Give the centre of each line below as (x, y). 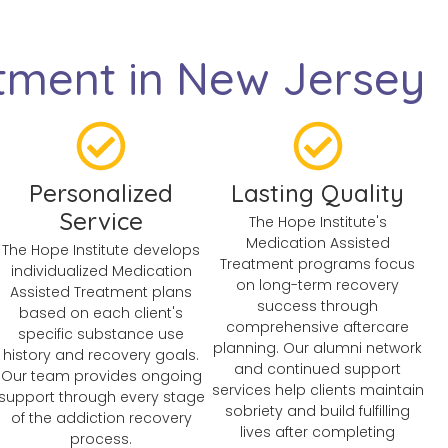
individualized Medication (101, 270)
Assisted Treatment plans (101, 291)
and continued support (318, 368)
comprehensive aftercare (318, 326)
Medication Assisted (317, 242)
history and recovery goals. (101, 354)
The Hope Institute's (317, 221)
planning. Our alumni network (318, 347)
